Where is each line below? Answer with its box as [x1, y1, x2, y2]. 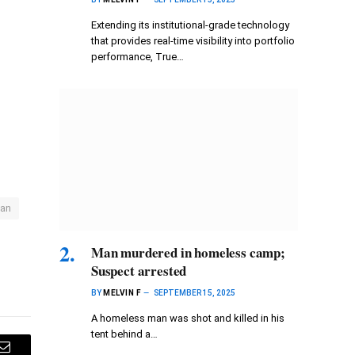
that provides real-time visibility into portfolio [91, 34, 295, 47]
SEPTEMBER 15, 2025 [154, 288, 235, 297]
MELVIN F [103, 288, 140, 297]
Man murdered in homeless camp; [91, 242, 285, 262]
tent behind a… [91, 327, 158, 340]
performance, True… [91, 50, 184, 63]
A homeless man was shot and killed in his [91, 311, 284, 324]
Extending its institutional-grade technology [91, 18, 289, 31]
